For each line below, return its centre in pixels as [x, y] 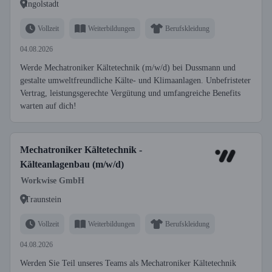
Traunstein [43, 199]
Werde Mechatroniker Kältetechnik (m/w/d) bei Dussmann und [128, 68]
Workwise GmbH [53, 181]
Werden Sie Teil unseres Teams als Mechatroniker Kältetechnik [128, 263]
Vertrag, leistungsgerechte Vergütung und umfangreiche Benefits [130, 93]
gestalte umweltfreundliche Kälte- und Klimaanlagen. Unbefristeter [135, 80]
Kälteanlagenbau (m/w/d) [72, 164]
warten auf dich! [48, 106]
